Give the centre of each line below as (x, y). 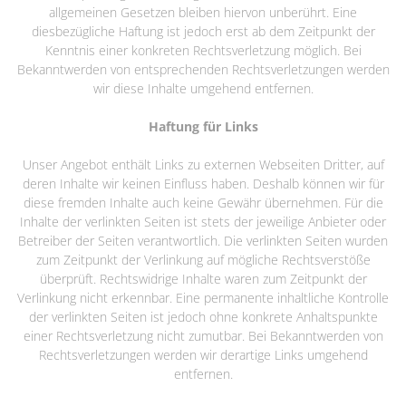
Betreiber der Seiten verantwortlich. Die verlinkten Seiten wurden (203, 240)
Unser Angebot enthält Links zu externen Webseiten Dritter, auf (203, 164)
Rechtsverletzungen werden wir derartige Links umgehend (203, 354)
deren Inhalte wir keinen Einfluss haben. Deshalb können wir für (203, 183)
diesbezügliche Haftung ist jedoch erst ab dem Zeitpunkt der (203, 31)
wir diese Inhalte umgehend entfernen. (203, 88)
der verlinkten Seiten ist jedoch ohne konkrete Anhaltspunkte (203, 316)
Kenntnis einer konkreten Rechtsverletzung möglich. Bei (203, 50)
